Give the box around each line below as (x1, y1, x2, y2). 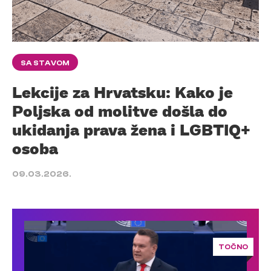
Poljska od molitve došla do (12, 101, 227, 121)
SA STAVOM (21, 59, 70, 68)
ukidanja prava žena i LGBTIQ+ (12, 120, 250, 140)
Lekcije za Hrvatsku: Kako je (12, 82, 233, 102)
